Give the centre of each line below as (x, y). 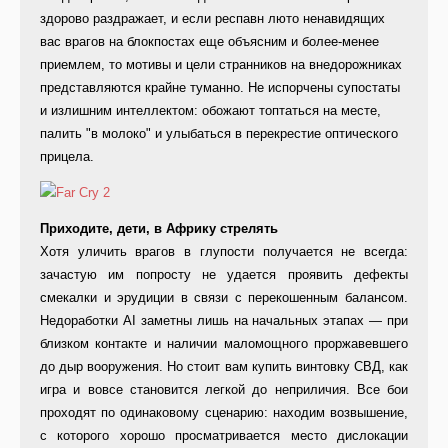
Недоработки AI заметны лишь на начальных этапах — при (224, 321)
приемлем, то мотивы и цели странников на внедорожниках (221, 65)
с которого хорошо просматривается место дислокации (224, 436)
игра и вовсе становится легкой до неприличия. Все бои (224, 390)
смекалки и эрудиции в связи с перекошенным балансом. (224, 298)
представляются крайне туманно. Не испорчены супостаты (220, 88)
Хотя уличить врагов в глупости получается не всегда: (224, 252)
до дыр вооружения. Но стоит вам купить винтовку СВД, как (224, 367)
